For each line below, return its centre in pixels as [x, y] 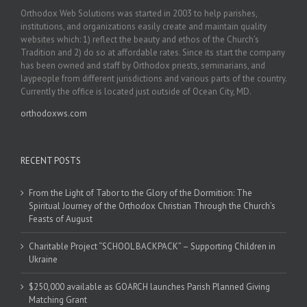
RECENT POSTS [51, 160]
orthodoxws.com [54, 113]
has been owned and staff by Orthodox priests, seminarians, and [143, 65]
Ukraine [43, 259]
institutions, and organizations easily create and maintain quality [144, 26]
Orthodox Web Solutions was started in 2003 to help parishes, [139, 13]
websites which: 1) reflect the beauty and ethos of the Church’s [140, 39]
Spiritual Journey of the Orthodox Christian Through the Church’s [152, 206]
